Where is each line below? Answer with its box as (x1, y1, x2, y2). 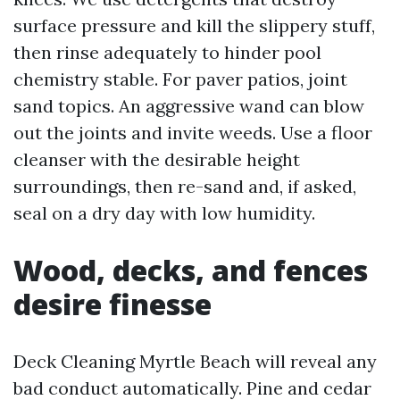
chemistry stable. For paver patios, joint (13, 68, 347, 90)
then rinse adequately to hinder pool (13, 41, 321, 63)
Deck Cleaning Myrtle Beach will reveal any (13, 350, 377, 372)
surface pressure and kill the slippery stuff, (13, 14, 375, 37)
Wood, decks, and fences (13, 251, 368, 289)
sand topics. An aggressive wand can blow (13, 95, 364, 117)
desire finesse (13, 285, 212, 323)
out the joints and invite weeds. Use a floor (13, 121, 372, 144)
